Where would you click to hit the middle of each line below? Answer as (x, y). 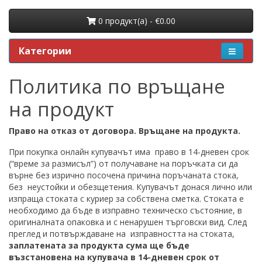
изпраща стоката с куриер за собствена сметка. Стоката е (126, 199)
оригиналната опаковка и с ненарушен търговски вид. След (128, 222)
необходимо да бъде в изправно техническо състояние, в (125, 211)
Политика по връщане (117, 87)
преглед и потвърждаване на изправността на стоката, (122, 234)
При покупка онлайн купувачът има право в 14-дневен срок (129, 152)
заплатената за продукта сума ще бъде (99, 246)
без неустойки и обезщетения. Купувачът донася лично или (130, 187)
